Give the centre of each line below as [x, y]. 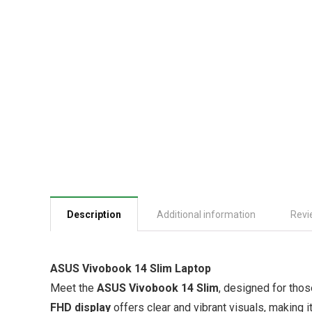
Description [94, 214]
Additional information [206, 214]
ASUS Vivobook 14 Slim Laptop [131, 268]
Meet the [73, 288]
